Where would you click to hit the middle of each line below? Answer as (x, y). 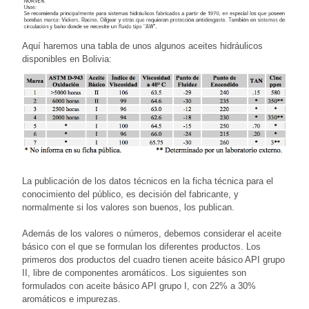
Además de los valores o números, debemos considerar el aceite (152, 233)
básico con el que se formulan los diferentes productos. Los (141, 246)
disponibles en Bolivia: (67, 59)
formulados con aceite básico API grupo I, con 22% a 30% (139, 286)
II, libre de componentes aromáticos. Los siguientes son (134, 272)
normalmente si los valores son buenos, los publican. (128, 207)
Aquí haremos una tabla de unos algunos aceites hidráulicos (142, 46)
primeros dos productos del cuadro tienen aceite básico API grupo (153, 259)
